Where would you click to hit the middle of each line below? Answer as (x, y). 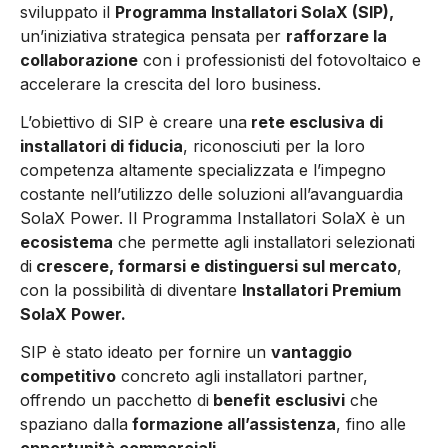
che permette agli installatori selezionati (264, 241)
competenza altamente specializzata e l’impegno (203, 169)
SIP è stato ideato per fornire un (145, 352)
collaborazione (79, 59)
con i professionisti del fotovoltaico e (279, 59)
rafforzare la (336, 35)
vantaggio (311, 352)
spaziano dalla (74, 424)
